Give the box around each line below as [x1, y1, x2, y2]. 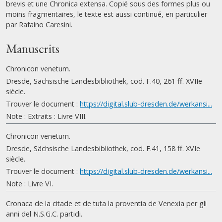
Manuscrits [6, 41, 59, 57]
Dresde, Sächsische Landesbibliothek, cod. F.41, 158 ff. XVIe [6, 144, 200, 153]
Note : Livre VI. [6, 179, 53, 188]
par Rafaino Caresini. [6, 20, 72, 29]
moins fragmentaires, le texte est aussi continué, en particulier [6, 9, 207, 19]
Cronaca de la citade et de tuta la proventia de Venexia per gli [6, 199, 207, 208]
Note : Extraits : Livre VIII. [6, 111, 87, 121]
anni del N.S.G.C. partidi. [6, 209, 82, 219]
